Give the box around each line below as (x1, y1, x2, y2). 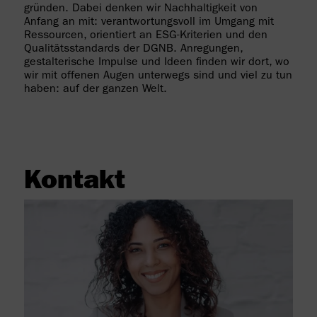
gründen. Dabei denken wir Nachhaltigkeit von (23, 4, 258, 16)
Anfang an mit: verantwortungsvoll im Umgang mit (23, 17, 274, 29)
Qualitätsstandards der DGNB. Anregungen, (23, 44, 243, 56)
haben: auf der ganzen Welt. (23, 84, 167, 96)
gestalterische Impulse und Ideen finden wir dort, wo (23, 57, 289, 69)
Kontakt (23, 170, 125, 197)
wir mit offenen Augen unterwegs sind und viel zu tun (23, 71, 292, 83)
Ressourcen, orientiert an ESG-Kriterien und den (23, 30, 267, 42)
